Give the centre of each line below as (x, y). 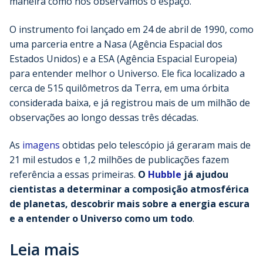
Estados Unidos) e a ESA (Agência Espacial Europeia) (123, 58)
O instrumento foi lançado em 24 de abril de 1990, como (131, 29)
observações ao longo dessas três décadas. (104, 117)
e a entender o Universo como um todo (101, 219)
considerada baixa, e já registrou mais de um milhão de (130, 102)
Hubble (165, 175)
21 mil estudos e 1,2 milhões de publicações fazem (119, 160)
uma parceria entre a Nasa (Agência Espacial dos (116, 44)
